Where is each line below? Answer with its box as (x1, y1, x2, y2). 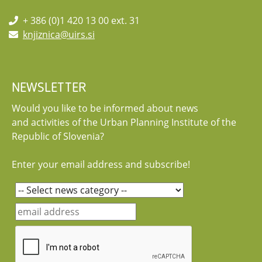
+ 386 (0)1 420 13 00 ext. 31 (18, 13, 140, 27)
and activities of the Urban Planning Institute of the (12, 115, 236, 129)
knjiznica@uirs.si (23, 27, 95, 41)
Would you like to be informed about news (12, 101, 198, 115)
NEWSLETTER (12, 81, 87, 95)
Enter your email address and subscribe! (12, 157, 190, 171)
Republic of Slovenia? (12, 129, 104, 143)
